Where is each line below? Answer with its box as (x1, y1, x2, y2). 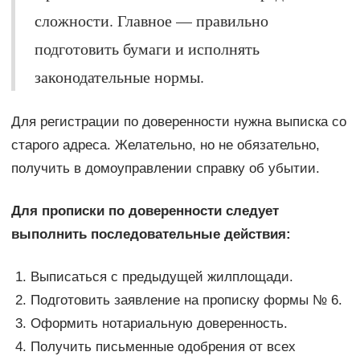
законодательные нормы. (34, 65, 204, 88)
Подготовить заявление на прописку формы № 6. (30, 292, 342, 308)
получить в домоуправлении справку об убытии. (10, 160, 320, 176)
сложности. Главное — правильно (34, 9, 268, 31)
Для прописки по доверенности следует (10, 202, 279, 219)
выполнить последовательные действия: (10, 226, 291, 242)
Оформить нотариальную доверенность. (30, 315, 288, 331)
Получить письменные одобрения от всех (30, 338, 296, 354)
